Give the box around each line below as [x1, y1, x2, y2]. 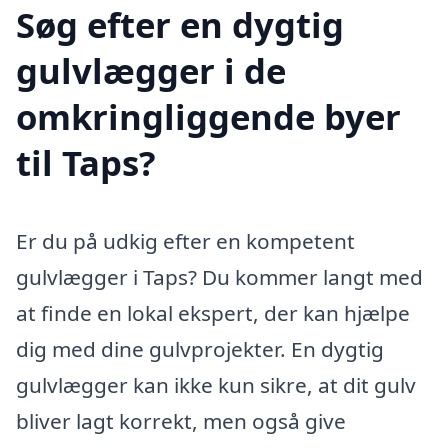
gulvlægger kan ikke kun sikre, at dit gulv [16, 370, 416, 399]
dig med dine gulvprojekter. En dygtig [16, 334, 384, 363]
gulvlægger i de [16, 46, 286, 94]
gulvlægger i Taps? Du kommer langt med [16, 262, 423, 291]
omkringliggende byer [16, 92, 401, 140]
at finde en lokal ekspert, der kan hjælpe [16, 298, 410, 327]
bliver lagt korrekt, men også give [16, 406, 346, 435]
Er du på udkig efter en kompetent [16, 226, 355, 255]
